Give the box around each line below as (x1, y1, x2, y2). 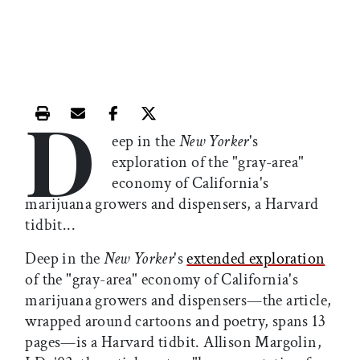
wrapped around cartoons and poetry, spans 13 (25, 311, 325, 333)
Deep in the (25, 248, 104, 270)
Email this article (76, 114, 196, 134)
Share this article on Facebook (112, 114, 329, 134)
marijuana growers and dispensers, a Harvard (25, 194, 319, 215)
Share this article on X (147, 114, 305, 134)
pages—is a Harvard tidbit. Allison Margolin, (25, 332, 321, 354)
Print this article (41, 114, 157, 134)
